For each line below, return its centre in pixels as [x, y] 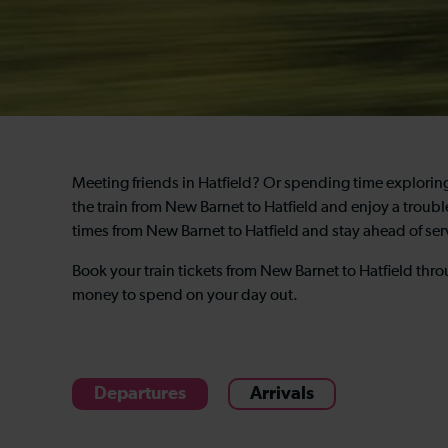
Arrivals [282, 394]
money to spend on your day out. [185, 296]
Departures [140, 394]
